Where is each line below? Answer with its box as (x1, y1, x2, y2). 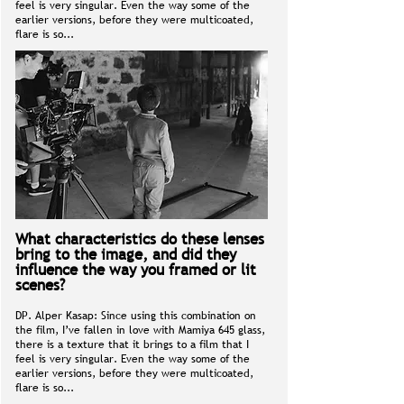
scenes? (15, 275, 65, 296)
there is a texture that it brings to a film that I (15, 336, 249, 353)
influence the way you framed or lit (15, 260, 256, 280)
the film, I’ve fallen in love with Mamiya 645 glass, (15, 322, 265, 338)
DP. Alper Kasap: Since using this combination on (15, 308, 256, 324)
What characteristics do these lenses (15, 229, 264, 250)
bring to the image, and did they (15, 244, 236, 265)
